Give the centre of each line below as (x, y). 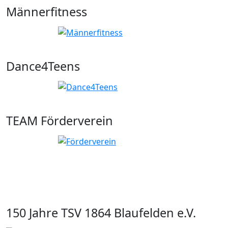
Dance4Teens (43, 66)
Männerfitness (47, 12)
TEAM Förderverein (60, 121)
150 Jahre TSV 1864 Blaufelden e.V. (101, 213)
